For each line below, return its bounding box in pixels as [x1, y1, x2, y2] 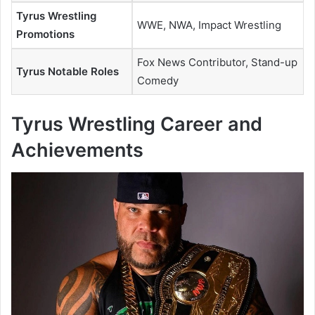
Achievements [11, 138, 143, 162]
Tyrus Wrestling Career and [11, 112, 262, 136]
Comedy [137, 74, 179, 88]
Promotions [16, 27, 75, 41]
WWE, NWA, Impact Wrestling [137, 18, 281, 32]
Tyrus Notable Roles [16, 65, 119, 79]
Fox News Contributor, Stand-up [137, 56, 297, 70]
